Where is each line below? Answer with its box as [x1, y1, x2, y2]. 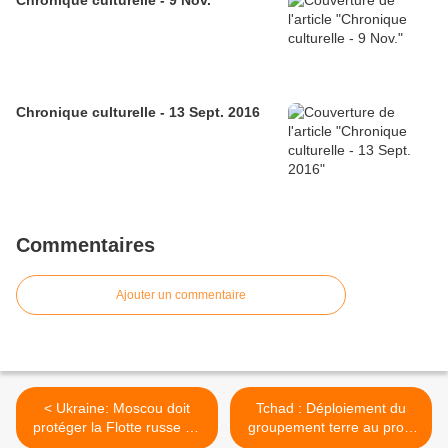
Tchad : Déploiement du [256, 400, 406, 417]
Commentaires [16, 234, 155, 257]
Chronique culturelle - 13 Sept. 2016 [16, 104, 260, 121]
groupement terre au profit [247, 419, 415, 436]
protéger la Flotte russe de [33, 419, 201, 436]
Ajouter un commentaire [116, 288, 246, 303]
